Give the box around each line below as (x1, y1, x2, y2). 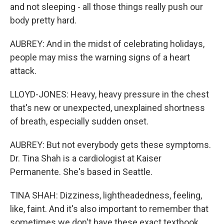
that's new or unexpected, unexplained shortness (10, 102, 205, 113)
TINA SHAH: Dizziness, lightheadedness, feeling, (10, 190, 202, 200)
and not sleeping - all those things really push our (10, 1, 203, 12)
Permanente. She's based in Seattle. (10, 166, 152, 177)
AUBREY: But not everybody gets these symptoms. (10, 139, 211, 150)
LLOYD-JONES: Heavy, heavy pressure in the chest (10, 89, 209, 99)
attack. (10, 65, 36, 76)
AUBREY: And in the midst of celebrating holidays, (10, 38, 204, 49)
